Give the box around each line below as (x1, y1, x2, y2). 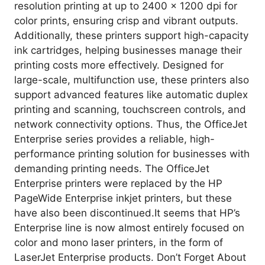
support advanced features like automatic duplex (14, 88, 248, 101)
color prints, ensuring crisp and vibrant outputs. (14, 14, 238, 27)
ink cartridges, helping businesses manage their (14, 44, 242, 56)
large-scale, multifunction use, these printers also (14, 73, 249, 86)
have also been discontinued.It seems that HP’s (14, 206, 240, 219)
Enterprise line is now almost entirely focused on (14, 221, 244, 234)
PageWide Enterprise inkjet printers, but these (14, 192, 232, 204)
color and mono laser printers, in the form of (14, 236, 223, 248)
